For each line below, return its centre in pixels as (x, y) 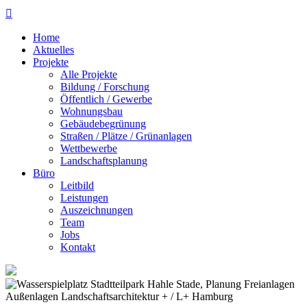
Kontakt (78, 247)
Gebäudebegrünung (103, 124)
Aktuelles (53, 50)
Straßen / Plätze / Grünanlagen (126, 136)
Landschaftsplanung (104, 161)
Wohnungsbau (91, 111)
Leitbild (77, 185)
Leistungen (84, 198)
